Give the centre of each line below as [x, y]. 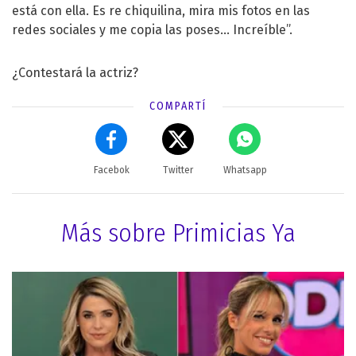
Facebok [111, 170]
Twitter [178, 170]
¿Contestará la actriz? [75, 72]
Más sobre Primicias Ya [178, 232]
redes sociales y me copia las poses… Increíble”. [152, 29]
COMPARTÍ [178, 106]
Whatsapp [245, 170]
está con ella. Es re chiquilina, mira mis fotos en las [161, 10]
